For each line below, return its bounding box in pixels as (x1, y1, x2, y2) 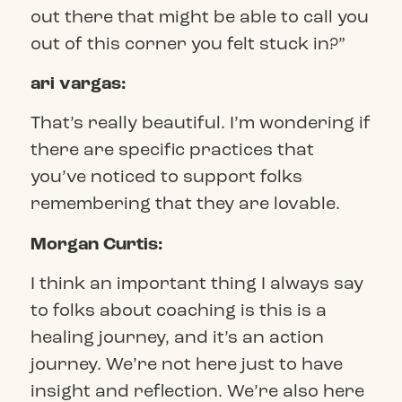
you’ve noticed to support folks (30, 165, 302, 188)
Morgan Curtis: (30, 232, 162, 256)
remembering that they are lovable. (30, 192, 345, 215)
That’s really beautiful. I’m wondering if (30, 111, 371, 135)
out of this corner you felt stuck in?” (30, 31, 345, 55)
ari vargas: (30, 72, 126, 96)
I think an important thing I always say (30, 272, 363, 295)
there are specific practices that (30, 138, 314, 162)
